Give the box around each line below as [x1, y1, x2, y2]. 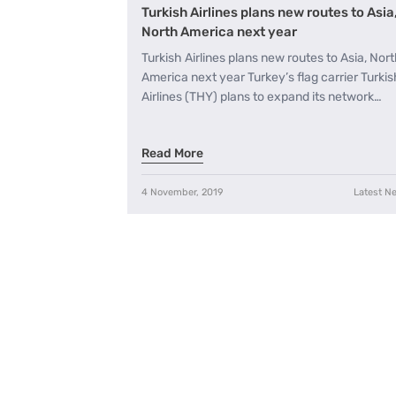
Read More [141, 146, 203, 162]
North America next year [141, 23, 297, 40]
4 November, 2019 [141, 187, 224, 199]
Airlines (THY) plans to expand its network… [141, 88, 382, 104]
